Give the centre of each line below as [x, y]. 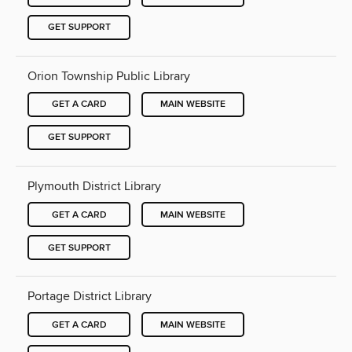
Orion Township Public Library [109, 76]
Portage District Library [90, 297]
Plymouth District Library [94, 186]
